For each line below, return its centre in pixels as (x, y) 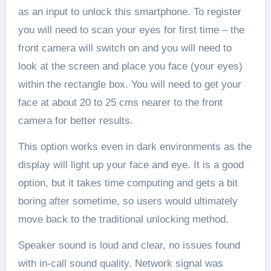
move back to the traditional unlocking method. (123, 219)
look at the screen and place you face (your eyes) (130, 66)
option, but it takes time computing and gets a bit (128, 183)
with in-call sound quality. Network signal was (120, 263)
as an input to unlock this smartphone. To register (129, 11)
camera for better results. (75, 120)
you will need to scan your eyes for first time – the (131, 30)
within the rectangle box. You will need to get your (129, 84)
